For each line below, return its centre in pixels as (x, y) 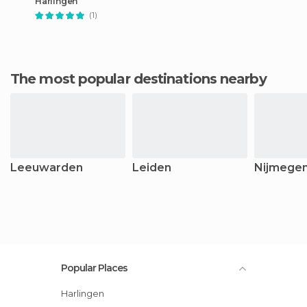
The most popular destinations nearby (143, 79)
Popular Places (94, 268)
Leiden (152, 168)
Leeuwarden (47, 168)
